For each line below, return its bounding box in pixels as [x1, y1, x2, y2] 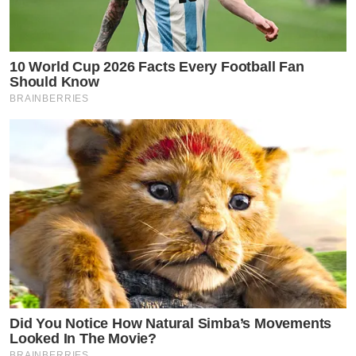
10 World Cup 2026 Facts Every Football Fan [10, 58, 304, 75]
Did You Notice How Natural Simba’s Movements [10, 315, 332, 332]
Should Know [10, 73, 99, 90]
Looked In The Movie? [10, 331, 157, 347]
